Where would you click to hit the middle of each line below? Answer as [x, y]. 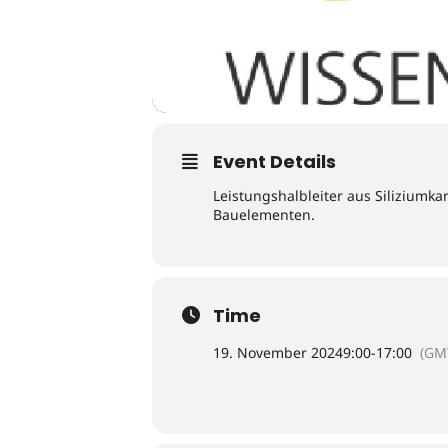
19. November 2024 [278, 352]
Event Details [274, 161]
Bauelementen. [264, 214]
